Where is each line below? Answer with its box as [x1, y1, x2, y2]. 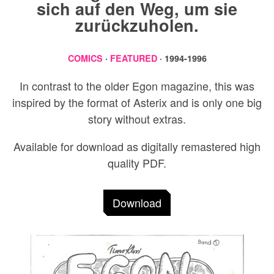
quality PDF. [108, 155, 166, 171]
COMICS [67, 52, 103, 65]
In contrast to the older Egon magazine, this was [20, 78, 254, 94]
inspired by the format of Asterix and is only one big [12, 94, 262, 111]
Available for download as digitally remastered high [13, 138, 261, 155]
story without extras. [88, 111, 186, 127]
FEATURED [109, 52, 157, 65]
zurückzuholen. [75, 13, 199, 37]
